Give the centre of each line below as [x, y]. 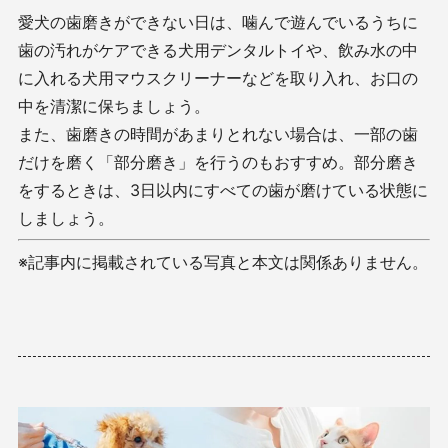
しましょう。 [66, 218]
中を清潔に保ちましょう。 [114, 106]
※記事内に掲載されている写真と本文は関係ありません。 [223, 262]
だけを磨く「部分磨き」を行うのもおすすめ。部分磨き [218, 162]
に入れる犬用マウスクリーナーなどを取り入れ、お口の [218, 78]
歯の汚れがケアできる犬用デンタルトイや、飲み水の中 [218, 50]
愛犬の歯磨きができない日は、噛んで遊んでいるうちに [218, 22]
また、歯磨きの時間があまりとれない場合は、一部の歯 [218, 134]
